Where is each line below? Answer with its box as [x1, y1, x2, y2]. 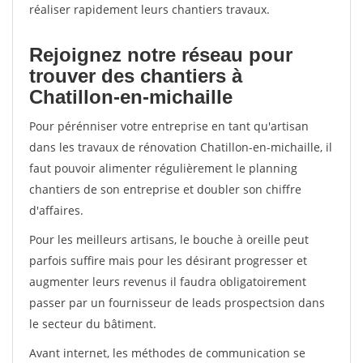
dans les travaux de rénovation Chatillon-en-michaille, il [29, 139, 332, 155]
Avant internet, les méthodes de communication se [29, 345, 305, 361]
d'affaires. [29, 203, 83, 218]
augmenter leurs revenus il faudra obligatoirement [29, 274, 306, 289]
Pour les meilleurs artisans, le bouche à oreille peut [29, 232, 309, 247]
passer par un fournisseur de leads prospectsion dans [29, 295, 325, 310]
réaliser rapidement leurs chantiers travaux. [29, 2, 270, 17]
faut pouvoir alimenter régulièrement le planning [29, 160, 297, 176]
